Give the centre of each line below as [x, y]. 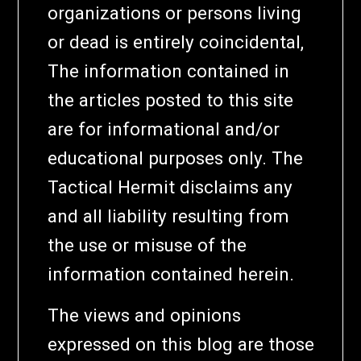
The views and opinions [145, 315]
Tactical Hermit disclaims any [170, 187]
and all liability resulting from [169, 216]
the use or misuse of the [147, 245]
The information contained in [169, 71]
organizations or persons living [175, 12]
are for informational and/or [164, 129]
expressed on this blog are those [181, 344]
